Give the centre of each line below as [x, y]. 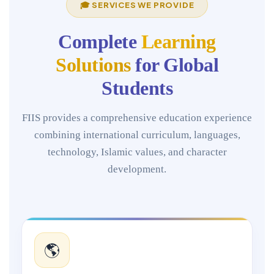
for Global [174, 65]
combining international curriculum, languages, [137, 135]
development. [137, 169]
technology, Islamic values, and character [137, 152]
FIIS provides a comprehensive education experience [137, 118]
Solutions [93, 65]
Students [137, 88]
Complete [100, 42]
